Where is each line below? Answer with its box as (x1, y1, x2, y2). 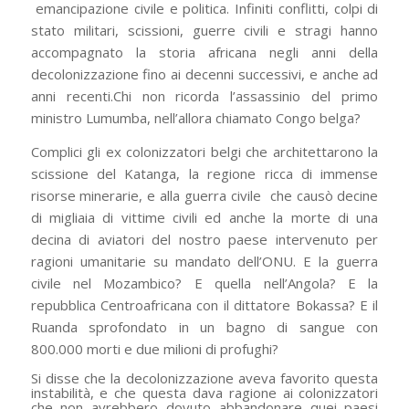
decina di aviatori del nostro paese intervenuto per (30, 229, 379, 248)
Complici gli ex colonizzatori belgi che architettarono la (30, 142, 379, 161)
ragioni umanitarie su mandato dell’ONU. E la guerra (30, 251, 379, 270)
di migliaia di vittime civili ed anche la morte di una (30, 207, 379, 226)
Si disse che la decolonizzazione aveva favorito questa (30, 369, 379, 388)
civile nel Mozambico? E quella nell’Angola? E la (30, 273, 379, 292)
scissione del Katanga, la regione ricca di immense (30, 163, 379, 183)
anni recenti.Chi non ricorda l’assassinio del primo (30, 86, 379, 105)
